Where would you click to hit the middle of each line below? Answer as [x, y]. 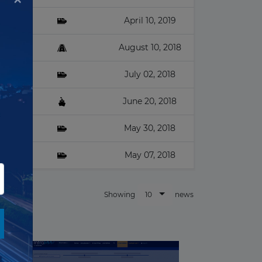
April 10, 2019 [150, 20]
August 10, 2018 [150, 47]
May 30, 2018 [150, 128]
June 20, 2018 [150, 101]
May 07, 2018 [150, 155]
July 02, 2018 [150, 74]
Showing [120, 195]
